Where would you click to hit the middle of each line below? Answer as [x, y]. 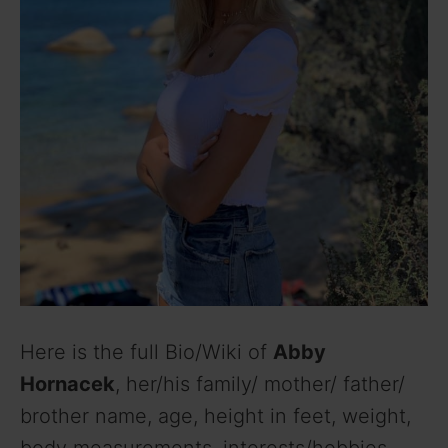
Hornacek [67, 383]
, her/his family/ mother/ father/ [260, 383]
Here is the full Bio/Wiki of [146, 351]
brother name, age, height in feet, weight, [215, 415]
